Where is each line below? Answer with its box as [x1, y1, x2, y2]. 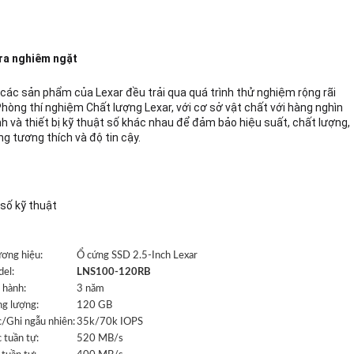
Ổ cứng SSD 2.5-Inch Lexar [77, 250, 198, 261]
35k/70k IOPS [77, 316, 143, 327]
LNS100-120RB [77, 266, 151, 277]
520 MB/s [77, 333, 123, 344]
